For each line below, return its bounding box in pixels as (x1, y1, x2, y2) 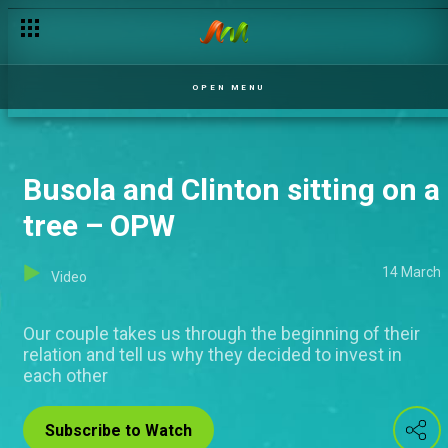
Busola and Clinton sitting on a (23, 172, 440, 207)
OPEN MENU (192, 82, 265, 92)
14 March (382, 264, 441, 280)
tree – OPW (23, 208, 175, 243)
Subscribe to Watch (45, 421, 192, 440)
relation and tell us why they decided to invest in (23, 344, 402, 365)
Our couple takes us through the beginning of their (23, 323, 420, 344)
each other (23, 365, 108, 386)
